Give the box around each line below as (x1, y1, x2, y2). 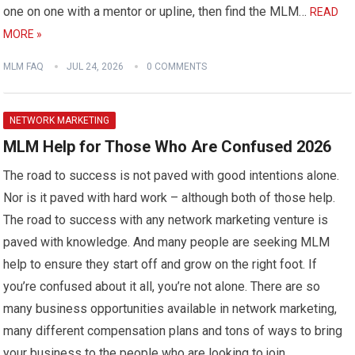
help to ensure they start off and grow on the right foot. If (3, 257, 318, 272)
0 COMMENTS (147, 61, 208, 72)
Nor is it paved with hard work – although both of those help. (3, 190, 336, 205)
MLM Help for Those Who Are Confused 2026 (3, 137, 332, 156)
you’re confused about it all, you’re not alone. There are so (3, 279, 321, 294)
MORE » (3, 28, 43, 40)
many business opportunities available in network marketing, (3, 301, 338, 316)
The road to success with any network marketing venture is (3, 212, 329, 227)
